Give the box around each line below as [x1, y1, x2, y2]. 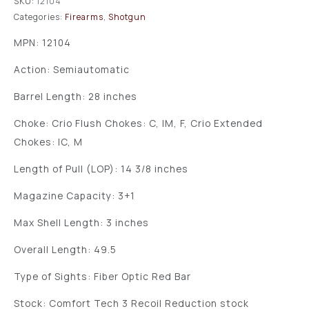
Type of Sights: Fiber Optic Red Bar [14, 269, 191, 283]
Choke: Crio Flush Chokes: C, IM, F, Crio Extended [14, 116, 263, 130]
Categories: [14, 11, 63, 23]
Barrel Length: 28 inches [14, 89, 137, 103]
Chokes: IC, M [14, 134, 83, 148]
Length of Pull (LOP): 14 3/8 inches [14, 161, 188, 175]
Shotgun [108, 11, 146, 23]
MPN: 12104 [14, 35, 71, 49]
